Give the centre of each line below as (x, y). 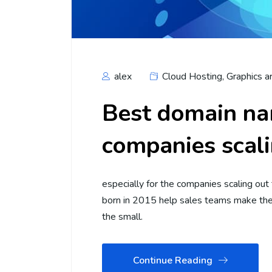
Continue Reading (173, 260)
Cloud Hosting (192, 76)
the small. (122, 216)
